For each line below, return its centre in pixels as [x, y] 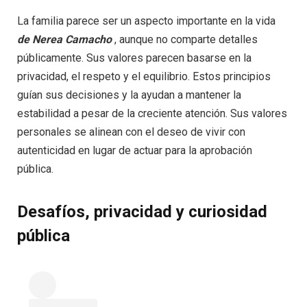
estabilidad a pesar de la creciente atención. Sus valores [152, 113]
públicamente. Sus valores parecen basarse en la [134, 58]
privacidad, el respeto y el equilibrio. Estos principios [144, 76]
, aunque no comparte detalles [185, 39]
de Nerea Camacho [64, 39]
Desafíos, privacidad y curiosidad [142, 212]
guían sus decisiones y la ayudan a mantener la [129, 95]
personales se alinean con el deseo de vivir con [131, 132]
